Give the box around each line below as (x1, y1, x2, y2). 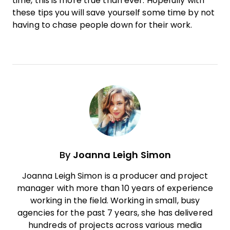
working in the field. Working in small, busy (30, 196, 200, 205)
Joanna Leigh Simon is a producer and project (22, 171, 208, 180)
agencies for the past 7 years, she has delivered (17, 208, 213, 217)
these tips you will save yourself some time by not (12, 8, 215, 17)
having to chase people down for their (12, 20, 170, 29)
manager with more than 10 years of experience (16, 183, 214, 193)
